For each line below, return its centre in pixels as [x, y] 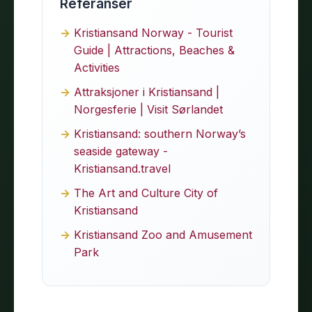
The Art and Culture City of [146, 193]
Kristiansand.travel [122, 168]
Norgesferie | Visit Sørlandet [148, 109]
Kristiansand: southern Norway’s [160, 133]
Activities [97, 67]
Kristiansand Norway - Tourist [153, 32]
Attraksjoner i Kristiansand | [147, 92]
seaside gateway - [121, 151]
